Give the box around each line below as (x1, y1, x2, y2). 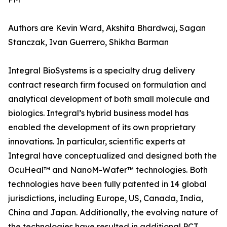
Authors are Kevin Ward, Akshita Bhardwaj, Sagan (8, 23, 206, 33)
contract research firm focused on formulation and (8, 80, 206, 90)
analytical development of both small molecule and (8, 94, 210, 104)
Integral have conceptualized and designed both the (8, 150, 217, 161)
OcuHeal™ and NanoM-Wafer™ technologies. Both (8, 165, 208, 175)
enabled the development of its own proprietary (8, 122, 196, 133)
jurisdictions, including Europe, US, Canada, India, (8, 193, 203, 204)
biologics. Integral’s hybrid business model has (8, 108, 188, 119)
